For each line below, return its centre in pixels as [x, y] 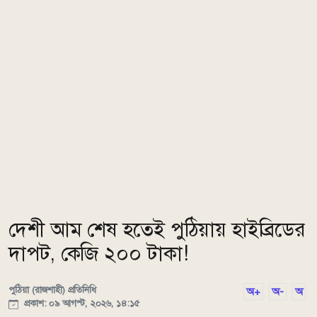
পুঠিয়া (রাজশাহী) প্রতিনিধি [52, 290]
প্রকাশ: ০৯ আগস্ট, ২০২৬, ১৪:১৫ [80, 304]
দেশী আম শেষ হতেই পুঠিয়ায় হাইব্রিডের [157, 230]
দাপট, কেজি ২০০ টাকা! [99, 254]
